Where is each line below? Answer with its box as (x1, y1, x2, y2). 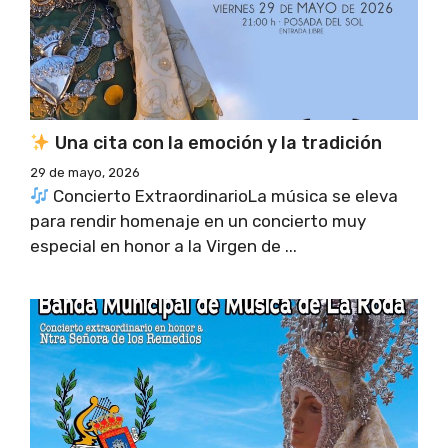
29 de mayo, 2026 (30, 165, 140, 181)
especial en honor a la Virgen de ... (30, 236, 297, 257)
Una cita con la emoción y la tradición (50, 132, 382, 155)
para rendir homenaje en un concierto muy (30, 211, 366, 232)
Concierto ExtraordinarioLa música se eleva (49, 186, 399, 207)
